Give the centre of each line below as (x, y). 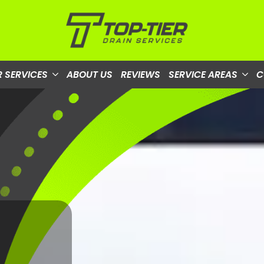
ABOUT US (89, 74)
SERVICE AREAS (203, 74)
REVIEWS (140, 74)
